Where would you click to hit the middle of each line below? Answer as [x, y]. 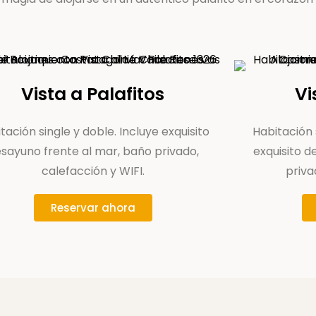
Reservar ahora [93, 208]
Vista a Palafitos [93, 94]
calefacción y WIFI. [93, 171]
